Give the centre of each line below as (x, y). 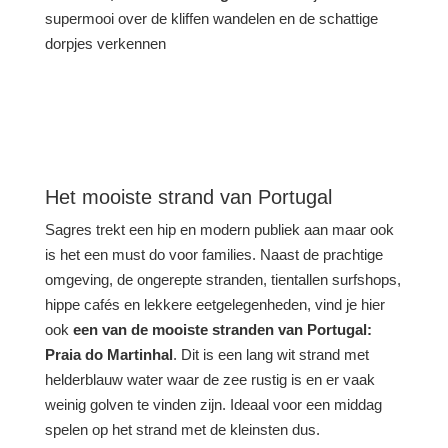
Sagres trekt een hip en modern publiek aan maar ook (219, 229)
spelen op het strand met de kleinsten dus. (182, 429)
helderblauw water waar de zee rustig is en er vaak (209, 379)
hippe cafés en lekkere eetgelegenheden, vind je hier (214, 304)
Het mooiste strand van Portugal (188, 197)
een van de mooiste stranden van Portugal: (222, 329)
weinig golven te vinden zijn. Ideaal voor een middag (213, 404)
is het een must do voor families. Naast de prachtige (213, 254)
